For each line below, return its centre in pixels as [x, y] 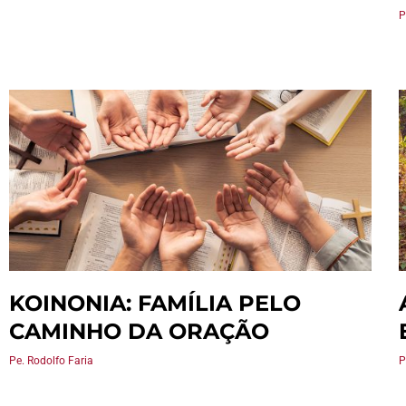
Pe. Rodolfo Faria [51, 361]
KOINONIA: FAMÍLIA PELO [155, 303]
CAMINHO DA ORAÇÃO [139, 331]
